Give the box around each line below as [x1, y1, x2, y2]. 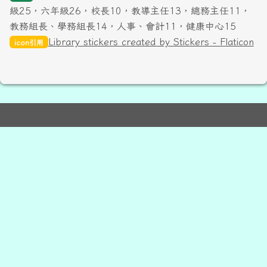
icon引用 [14, 38, 44, 46]
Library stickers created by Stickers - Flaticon [48, 36, 254, 46]
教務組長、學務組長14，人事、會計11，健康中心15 [10, 21, 236, 31]
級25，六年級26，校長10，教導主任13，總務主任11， [10, 5, 250, 15]
